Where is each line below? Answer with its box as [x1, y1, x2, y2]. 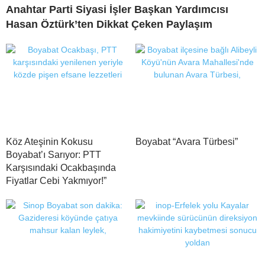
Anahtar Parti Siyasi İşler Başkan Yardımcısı [6, 4, 228, 16]
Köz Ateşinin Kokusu [6, 137, 93, 147]
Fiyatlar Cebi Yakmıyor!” [6, 176, 106, 186]
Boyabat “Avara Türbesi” [135, 137, 238, 147]
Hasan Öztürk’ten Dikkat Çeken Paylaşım [6, 18, 212, 31]
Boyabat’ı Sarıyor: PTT [6, 150, 101, 160]
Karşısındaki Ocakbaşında [6, 163, 116, 173]
